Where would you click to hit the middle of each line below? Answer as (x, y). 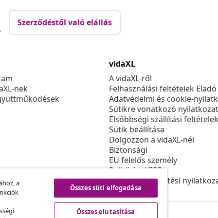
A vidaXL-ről (130, 79)
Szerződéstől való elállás (65, 23)
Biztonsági (128, 150)
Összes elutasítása (106, 212)
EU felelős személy (143, 160)
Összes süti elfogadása (106, 188)
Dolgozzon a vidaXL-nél (152, 140)
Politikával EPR (136, 171)
